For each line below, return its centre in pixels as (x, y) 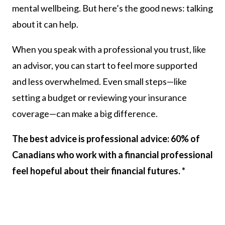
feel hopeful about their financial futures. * (99, 171)
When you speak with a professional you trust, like (109, 49)
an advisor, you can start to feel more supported (105, 66)
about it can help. (45, 24)
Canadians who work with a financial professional (113, 155)
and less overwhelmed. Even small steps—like (99, 82)
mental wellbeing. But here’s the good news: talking (113, 8)
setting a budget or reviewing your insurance (99, 98)
